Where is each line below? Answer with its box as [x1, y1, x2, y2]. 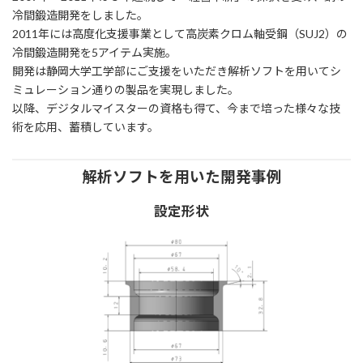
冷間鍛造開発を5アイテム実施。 [12, 45, 177, 59]
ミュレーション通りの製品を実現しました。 [12, 82, 239, 96]
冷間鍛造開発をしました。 [12, 7, 148, 22]
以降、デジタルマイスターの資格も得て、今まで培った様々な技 [12, 100, 340, 115]
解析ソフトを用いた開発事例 [81, 167, 282, 186]
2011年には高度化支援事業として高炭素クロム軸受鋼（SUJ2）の [12, 26, 348, 41]
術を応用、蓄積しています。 [12, 119, 159, 134]
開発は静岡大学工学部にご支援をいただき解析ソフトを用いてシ [12, 63, 341, 78]
